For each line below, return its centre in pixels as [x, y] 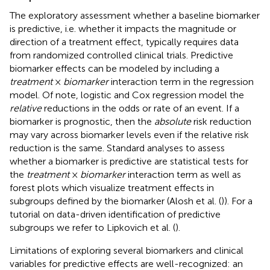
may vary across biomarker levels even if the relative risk [129, 134]
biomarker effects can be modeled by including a [115, 68]
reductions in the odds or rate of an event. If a [140, 108]
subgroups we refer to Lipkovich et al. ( [93, 227]
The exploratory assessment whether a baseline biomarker [135, 15]
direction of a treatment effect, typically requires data [124, 42]
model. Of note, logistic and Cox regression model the [127, 95]
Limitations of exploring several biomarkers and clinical [127, 250]
